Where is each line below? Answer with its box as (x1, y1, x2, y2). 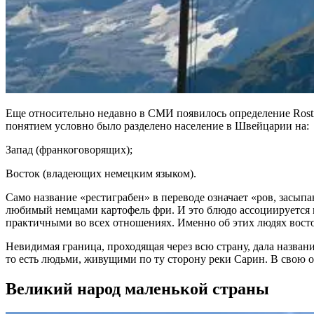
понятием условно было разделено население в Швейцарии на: (6, 119, 309, 132)
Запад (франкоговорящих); (6, 143, 132, 156)
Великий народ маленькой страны (6, 279, 269, 298)
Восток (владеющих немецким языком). (6, 167, 196, 179)
